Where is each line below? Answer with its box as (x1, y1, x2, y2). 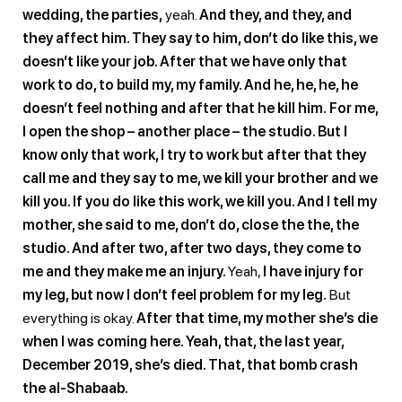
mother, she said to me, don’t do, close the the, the (22, 215, 359, 233)
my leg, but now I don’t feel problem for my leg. (22, 285, 327, 303)
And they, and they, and (199, 5, 352, 23)
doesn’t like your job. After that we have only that (22, 52, 347, 70)
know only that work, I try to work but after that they (22, 145, 366, 163)
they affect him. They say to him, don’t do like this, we (22, 29, 378, 47)
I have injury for (263, 262, 363, 280)
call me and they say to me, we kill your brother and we (22, 169, 378, 187)
